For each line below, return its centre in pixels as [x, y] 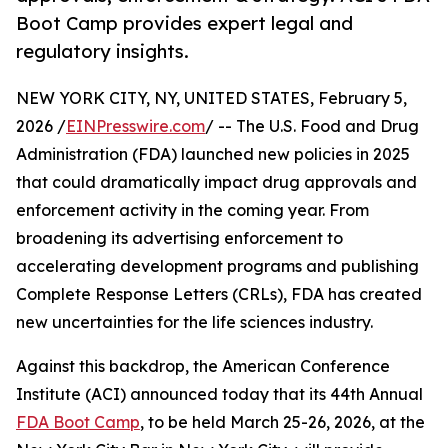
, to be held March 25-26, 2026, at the [282, 422]
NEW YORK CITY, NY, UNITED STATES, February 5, [211, 98]
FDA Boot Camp [78, 422]
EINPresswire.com [135, 126]
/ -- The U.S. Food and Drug [312, 126]
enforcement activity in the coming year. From [192, 210]
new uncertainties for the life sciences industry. [194, 322]
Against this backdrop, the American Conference [203, 366]
